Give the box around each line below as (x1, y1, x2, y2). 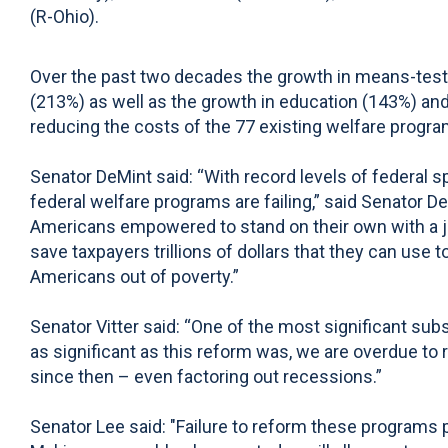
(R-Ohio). (30, 6, 99, 27)
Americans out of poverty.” (30, 266, 239, 287)
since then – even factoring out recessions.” (30, 366, 382, 387)
